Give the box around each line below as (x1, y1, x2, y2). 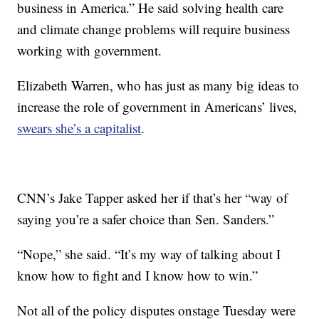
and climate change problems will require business (17, 20, 291, 38)
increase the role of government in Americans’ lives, (17, 98, 298, 115)
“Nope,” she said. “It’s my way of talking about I (17, 245, 281, 263)
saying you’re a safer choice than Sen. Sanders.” (17, 210, 275, 228)
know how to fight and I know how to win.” (17, 266, 258, 284)
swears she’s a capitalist (17, 119, 142, 137)
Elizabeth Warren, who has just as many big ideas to (17, 76, 300, 94)
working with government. (17, 41, 162, 59)
